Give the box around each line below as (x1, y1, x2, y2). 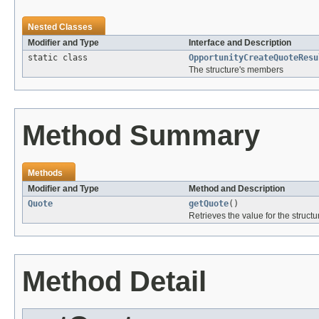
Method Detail (22, 266, 206, 298)
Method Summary (22, 120, 260, 152)
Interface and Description (189, 38, 291, 48)
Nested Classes (28, 22, 93, 33)
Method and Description (189, 184, 285, 194)
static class (28, 53, 93, 63)
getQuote (189, 199, 229, 209)
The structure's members (189, 65, 283, 75)
